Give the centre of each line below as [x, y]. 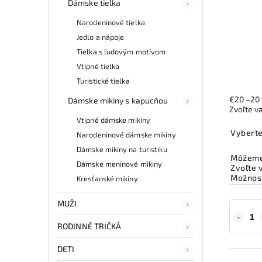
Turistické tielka [103, 80]
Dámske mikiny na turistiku [122, 149]
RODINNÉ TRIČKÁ [89, 226]
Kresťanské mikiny [107, 178]
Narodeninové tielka [111, 22]
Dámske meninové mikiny [120, 163]
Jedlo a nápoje [101, 37]
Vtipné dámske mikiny [113, 120]
